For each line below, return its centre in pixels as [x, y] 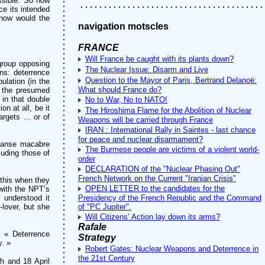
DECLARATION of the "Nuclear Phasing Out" [163, 169]
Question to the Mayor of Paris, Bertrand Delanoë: [171, 80]
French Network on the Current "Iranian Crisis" [157, 178]
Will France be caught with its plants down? [159, 59]
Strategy [97, 237]
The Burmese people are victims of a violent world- [172, 149]
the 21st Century [106, 258]
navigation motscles [123, 26]
